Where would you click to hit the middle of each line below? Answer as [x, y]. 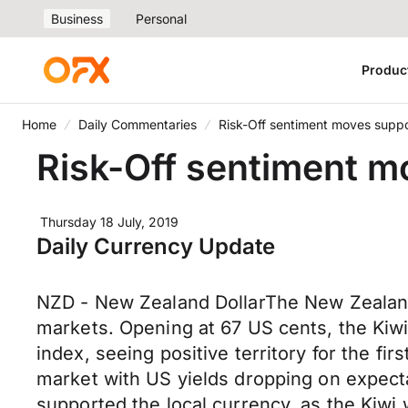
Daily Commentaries [138, 124]
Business [77, 19]
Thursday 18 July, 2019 [109, 222]
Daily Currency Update [156, 246]
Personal [161, 19]
